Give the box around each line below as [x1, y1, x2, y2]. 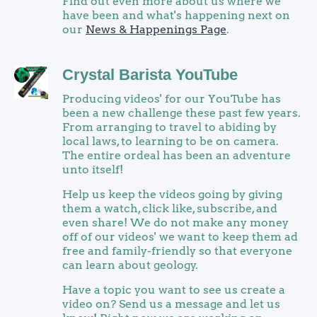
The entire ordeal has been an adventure [62, 149, 291, 162]
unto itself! [62, 163, 123, 176]
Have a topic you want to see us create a [62, 283, 285, 296]
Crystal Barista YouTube [62, 66, 238, 83]
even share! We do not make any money [62, 216, 289, 229]
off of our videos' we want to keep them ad [62, 230, 298, 243]
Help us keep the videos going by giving [62, 188, 282, 201]
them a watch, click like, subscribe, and [62, 202, 277, 215]
